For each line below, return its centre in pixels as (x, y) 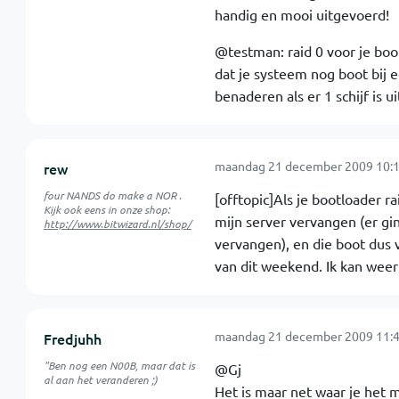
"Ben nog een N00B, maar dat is (119, 365)
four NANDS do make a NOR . (112, 195)
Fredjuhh (72, 338)
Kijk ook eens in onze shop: (106, 209)
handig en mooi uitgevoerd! (301, 14)
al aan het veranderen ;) (100, 379)
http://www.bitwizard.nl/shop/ (117, 224)
